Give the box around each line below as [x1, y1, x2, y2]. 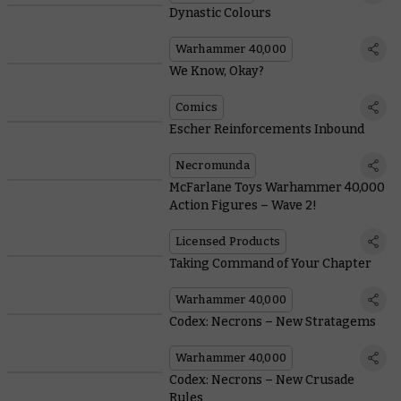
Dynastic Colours [168, 5, 271, 21]
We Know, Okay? [168, 64, 264, 80]
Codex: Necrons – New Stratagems [168, 314, 376, 330]
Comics [175, 100, 218, 115]
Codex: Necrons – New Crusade [168, 372, 354, 388]
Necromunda [175, 158, 250, 173]
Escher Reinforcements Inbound [168, 122, 364, 138]
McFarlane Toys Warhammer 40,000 [168, 180, 385, 196]
